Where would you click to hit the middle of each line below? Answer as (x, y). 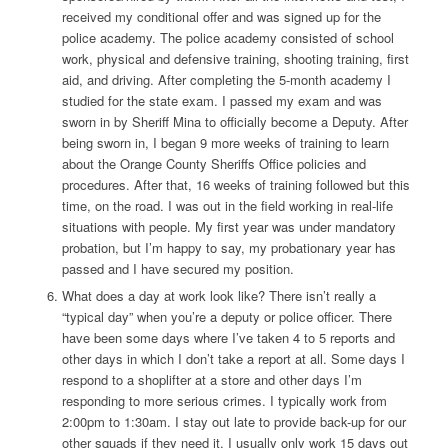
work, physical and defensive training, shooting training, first (235, 59)
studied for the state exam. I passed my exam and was (221, 101)
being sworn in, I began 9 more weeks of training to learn (225, 143)
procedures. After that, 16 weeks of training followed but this (235, 185)
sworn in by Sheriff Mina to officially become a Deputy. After (234, 122)
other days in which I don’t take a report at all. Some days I (233, 359)
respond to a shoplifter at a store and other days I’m (211, 380)
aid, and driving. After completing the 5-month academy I (226, 80)
